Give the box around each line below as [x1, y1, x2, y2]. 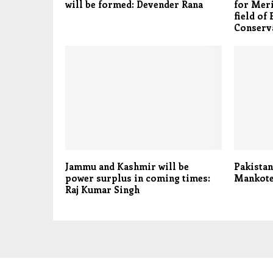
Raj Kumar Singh [65, 183, 140, 196]
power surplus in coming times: [65, 172, 210, 185]
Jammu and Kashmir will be [65, 160, 191, 173]
